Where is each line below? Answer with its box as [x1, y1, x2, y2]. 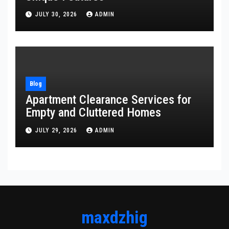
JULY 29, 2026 [35, 127, 79, 134]
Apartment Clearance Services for [26, 92, 191, 107]
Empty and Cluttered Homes [26, 105, 161, 120]
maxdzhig [81, 207, 148, 228]
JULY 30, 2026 [35, 11, 79, 18]
